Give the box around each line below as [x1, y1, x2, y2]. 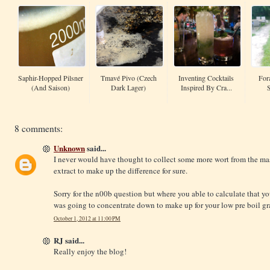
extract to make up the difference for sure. [54, 165, 187, 177]
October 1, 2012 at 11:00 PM [54, 214, 121, 222]
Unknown [54, 142, 85, 154]
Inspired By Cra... [180, 83, 232, 93]
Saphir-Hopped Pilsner [18, 73, 83, 83]
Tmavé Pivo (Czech [100, 73, 157, 83]
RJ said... [54, 234, 84, 246]
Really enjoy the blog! [54, 245, 127, 257]
